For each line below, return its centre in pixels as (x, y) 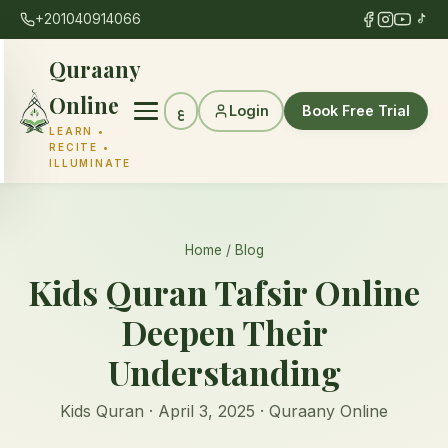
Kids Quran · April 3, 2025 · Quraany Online (224, 410)
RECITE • (79, 147)
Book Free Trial (356, 110)
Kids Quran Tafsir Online (224, 291)
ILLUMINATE (90, 163)
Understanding (224, 371)
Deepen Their (224, 331)
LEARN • (77, 131)
